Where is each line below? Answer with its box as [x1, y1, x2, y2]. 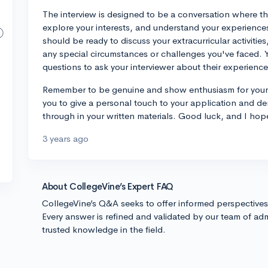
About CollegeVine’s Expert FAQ [42, 181, 173, 192]
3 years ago [42, 133, 89, 144]
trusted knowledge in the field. [42, 224, 166, 235]
